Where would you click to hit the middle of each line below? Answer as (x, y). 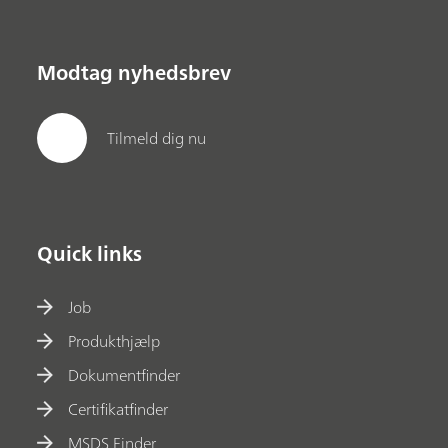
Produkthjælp (114, 340)
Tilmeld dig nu (157, 138)
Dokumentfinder (124, 374)
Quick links (90, 254)
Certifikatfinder (118, 408)
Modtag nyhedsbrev (134, 72)
